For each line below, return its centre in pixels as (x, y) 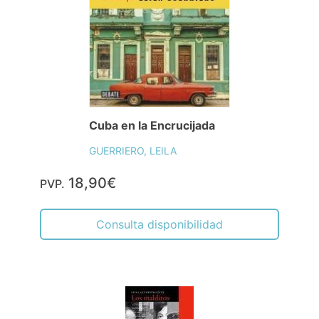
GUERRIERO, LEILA (132, 150)
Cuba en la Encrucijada (152, 125)
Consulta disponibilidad (159, 224)
